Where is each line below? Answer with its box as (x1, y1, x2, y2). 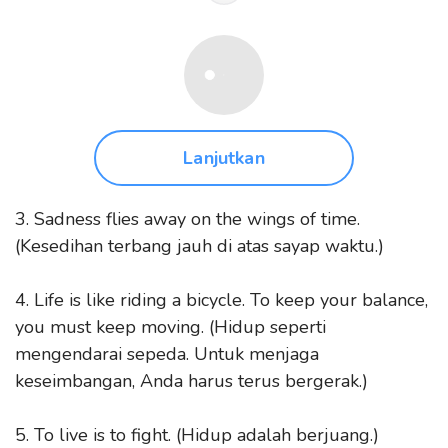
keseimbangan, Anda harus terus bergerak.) (15, 369, 368, 393)
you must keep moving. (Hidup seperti (15, 315, 326, 339)
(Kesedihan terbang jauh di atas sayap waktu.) (15, 234, 384, 258)
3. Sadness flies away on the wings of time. (15, 207, 360, 231)
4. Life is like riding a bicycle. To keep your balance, (15, 288, 428, 312)
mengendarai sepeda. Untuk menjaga (15, 342, 319, 366)
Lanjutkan (183, 145, 265, 170)
